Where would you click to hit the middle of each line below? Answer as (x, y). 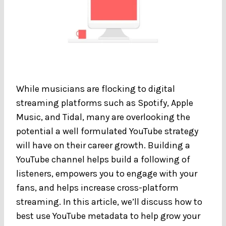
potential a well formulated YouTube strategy (107, 131)
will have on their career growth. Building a (103, 145)
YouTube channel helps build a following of (103, 159)
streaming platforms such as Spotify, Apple (105, 103)
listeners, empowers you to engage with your (107, 173)
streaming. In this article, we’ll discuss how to (109, 202)
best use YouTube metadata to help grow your (108, 216)
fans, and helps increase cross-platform (97, 187)
